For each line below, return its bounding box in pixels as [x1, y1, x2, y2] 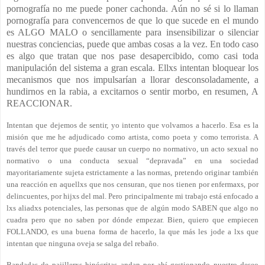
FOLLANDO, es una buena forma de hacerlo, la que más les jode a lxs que [7, 227, 258, 236]
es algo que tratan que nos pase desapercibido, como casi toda [7, 50, 258, 61]
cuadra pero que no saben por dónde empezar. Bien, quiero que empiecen [7, 215, 258, 224]
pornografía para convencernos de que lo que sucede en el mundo [7, 15, 258, 25]
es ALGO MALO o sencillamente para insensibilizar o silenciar [7, 27, 258, 37]
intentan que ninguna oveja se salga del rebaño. [7, 238, 159, 248]
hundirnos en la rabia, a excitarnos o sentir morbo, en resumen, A [7, 86, 258, 96]
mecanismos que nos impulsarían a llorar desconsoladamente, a [7, 74, 258, 85]
